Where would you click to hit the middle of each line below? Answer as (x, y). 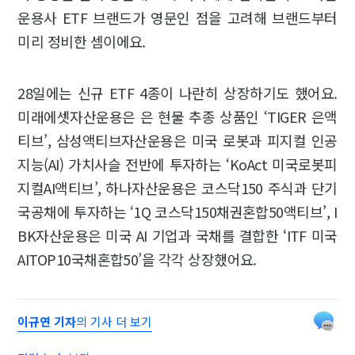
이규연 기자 (47, 322)
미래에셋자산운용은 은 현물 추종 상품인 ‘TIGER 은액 (177, 117)
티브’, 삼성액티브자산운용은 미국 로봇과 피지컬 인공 (177, 141)
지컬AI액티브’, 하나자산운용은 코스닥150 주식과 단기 (177, 188)
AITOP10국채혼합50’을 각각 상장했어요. (141, 260)
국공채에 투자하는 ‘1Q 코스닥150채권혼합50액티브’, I (177, 212)
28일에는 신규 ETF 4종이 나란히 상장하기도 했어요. (177, 93)
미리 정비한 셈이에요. (82, 42)
